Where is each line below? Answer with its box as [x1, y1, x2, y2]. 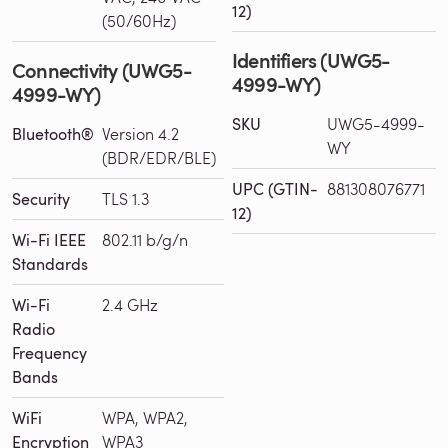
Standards [12, 252, 88, 275]
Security [12, 187, 70, 210]
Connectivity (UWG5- [12, 55, 192, 84]
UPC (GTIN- [232, 177, 318, 200]
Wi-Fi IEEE [12, 228, 86, 251]
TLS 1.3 [102, 187, 149, 209]
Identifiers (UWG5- [232, 45, 391, 74]
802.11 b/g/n [102, 228, 188, 250]
